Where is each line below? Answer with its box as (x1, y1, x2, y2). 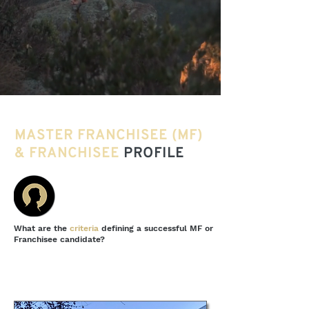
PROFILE (123, 145, 184, 163)
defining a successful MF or (101, 223, 213, 233)
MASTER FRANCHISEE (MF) (14, 127, 203, 145)
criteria (70, 223, 101, 233)
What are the (14, 223, 70, 233)
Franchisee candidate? (14, 235, 105, 244)
